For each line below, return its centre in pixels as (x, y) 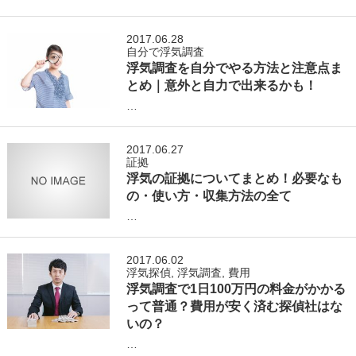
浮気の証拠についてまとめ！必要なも (235, 178)
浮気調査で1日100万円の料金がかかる (236, 288)
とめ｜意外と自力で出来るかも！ (222, 85)
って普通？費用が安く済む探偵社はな (235, 306)
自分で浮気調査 (166, 52)
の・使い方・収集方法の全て (209, 195)
